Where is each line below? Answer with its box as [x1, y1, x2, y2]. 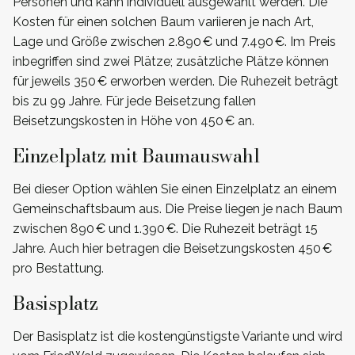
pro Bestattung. [13, 260, 104, 276]
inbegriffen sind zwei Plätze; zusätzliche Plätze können [13, 54, 329, 70]
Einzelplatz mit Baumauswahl [13, 141, 260, 171]
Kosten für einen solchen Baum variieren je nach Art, [13, 14, 314, 30]
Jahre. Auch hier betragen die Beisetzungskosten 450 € [13, 240, 332, 256]
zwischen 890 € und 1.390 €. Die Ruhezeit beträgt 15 [13, 220, 318, 236]
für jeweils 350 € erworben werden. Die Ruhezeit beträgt [13, 74, 338, 90]
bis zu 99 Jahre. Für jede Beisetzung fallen [13, 94, 256, 109]
